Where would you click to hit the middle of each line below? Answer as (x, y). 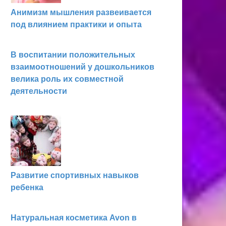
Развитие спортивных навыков (75, 175)
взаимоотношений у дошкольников (82, 67)
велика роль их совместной (67, 79)
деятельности (39, 91)
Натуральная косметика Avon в (74, 218)
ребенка (27, 187)
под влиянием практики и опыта (76, 24)
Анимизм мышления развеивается (81, 12)
